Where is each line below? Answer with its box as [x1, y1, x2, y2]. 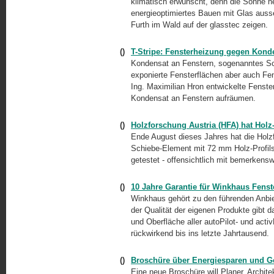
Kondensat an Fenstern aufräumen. [131, 94, 256, 103]
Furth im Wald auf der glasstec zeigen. [131, 20, 268, 29]
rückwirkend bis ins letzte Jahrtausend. [131, 229, 269, 238]
